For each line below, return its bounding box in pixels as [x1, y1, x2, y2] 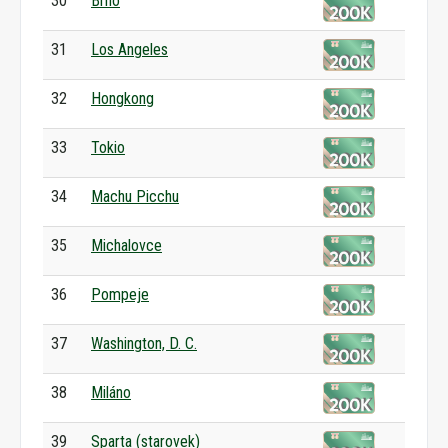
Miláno [91, 383, 131, 402]
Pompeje [91, 285, 149, 304]
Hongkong [91, 89, 154, 108]
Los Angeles [91, 40, 168, 59]
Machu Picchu [91, 187, 179, 206]
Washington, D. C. [91, 334, 197, 353]
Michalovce [91, 236, 162, 255]
